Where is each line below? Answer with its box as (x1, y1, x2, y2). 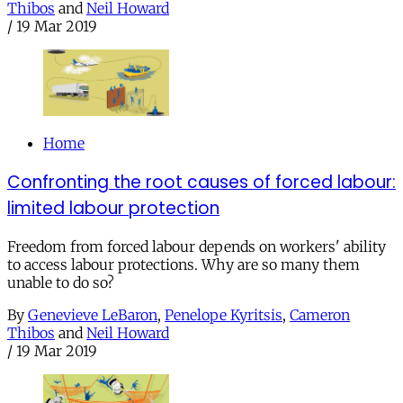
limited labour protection (7, 195, 219, 220)
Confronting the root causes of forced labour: (7, 169, 396, 194)
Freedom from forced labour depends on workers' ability (7, 237, 386, 256)
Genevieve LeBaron (28, 306, 157, 325)
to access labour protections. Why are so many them (7, 255, 360, 274)
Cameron (290, 306, 350, 325)
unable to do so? (7, 273, 114, 292)
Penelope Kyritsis (165, 306, 282, 325)
